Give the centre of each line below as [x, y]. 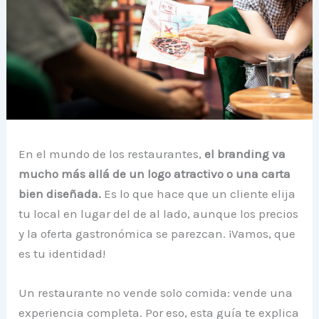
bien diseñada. [60, 194]
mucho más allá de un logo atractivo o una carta [155, 174]
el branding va [244, 154]
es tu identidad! [62, 254]
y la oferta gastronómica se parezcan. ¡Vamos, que [157, 234]
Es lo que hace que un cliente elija [199, 194]
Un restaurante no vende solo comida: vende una [156, 293]
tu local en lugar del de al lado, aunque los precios [159, 214]
